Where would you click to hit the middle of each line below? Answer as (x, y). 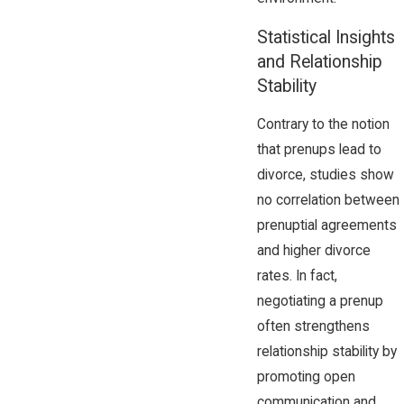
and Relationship (319, 61)
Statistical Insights (326, 37)
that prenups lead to (319, 150)
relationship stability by (326, 352)
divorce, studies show (325, 175)
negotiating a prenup (320, 302)
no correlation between (328, 201)
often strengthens (313, 327)
